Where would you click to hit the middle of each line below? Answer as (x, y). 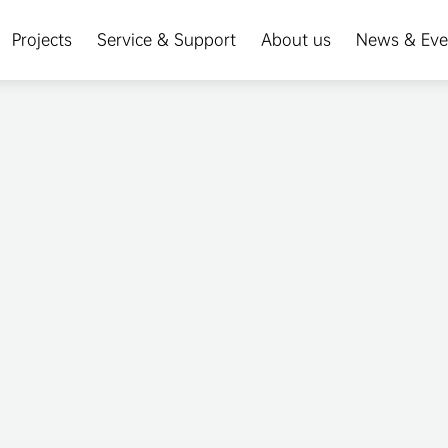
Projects (41, 39)
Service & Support (166, 39)
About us (295, 39)
